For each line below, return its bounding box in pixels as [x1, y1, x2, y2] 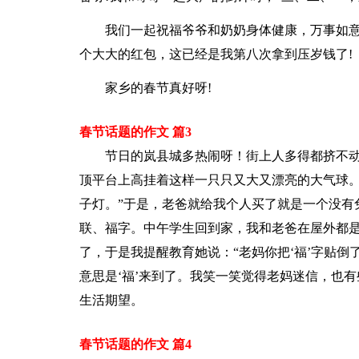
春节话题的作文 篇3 [79, 125, 192, 139]
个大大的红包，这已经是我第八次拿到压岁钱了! [79, 47, 353, 61]
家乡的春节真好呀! [104, 81, 212, 95]
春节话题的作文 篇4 [79, 337, 192, 351]
